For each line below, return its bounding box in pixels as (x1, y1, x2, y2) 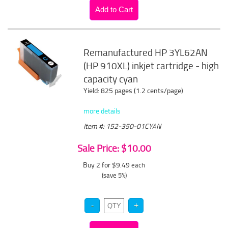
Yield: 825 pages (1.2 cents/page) (83, 85, 184, 95)
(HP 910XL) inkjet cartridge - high (83, 59, 219, 72)
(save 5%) (101, 170, 127, 180)
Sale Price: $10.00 (77, 141, 151, 155)
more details (83, 106, 121, 116)
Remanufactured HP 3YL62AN (83, 46, 208, 59)
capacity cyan (83, 72, 138, 85)
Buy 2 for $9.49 (83, 160, 131, 169)
